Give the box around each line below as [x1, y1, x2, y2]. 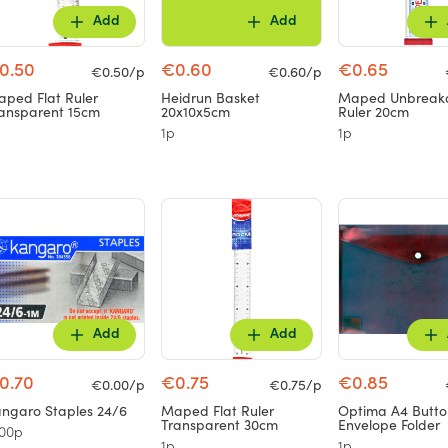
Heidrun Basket [161, 90, 261, 107]
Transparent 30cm [161, 418, 279, 435]
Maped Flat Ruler [161, 404, 275, 421]
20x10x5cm [161, 104, 231, 121]
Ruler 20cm [337, 104, 409, 121]
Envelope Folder [337, 418, 440, 435]
